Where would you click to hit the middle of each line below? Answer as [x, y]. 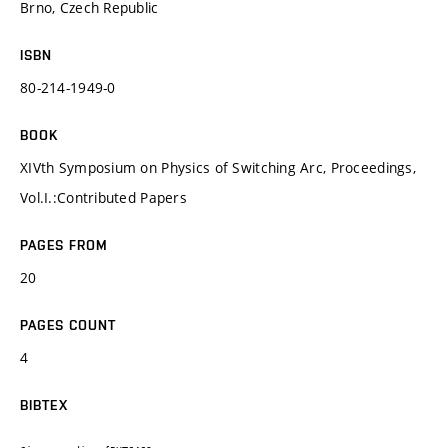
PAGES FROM [64, 244]
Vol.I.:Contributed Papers [103, 197]
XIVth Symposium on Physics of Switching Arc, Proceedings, [218, 167]
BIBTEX [44, 404]
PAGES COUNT [68, 324]
